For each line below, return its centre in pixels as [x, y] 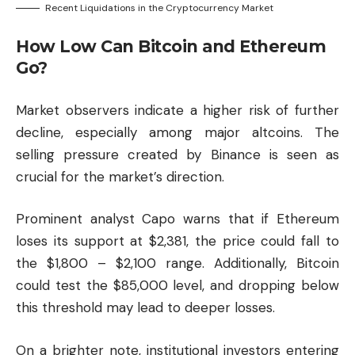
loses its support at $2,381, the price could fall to [177, 241]
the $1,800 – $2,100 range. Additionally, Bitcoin [177, 263]
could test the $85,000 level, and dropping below [177, 286]
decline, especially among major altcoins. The [177, 132]
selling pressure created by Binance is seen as [177, 154]
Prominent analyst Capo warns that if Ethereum [177, 219]
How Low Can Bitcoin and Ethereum [171, 47]
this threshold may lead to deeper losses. [145, 308]
